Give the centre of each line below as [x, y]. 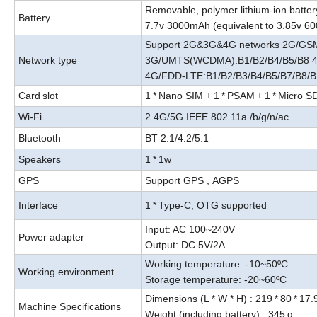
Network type [48, 60]
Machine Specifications [70, 307]
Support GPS [176, 181]
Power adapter [51, 237]
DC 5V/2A [203, 245]
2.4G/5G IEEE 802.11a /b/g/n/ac [217, 117]
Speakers [40, 160]
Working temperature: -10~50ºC [217, 264]
